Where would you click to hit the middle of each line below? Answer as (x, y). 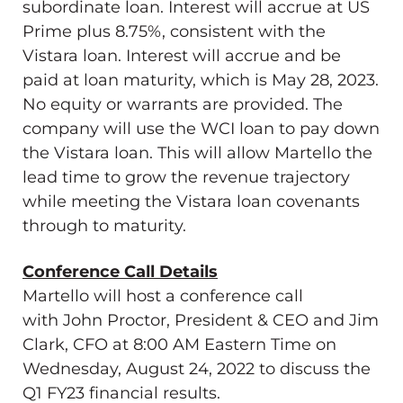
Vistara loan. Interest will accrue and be (182, 55)
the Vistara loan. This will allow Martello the (197, 152)
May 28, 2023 (323, 80)
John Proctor (115, 320)
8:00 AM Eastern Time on (235, 344)
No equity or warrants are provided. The (183, 104)
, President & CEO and (258, 320)
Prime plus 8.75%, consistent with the (174, 31)
